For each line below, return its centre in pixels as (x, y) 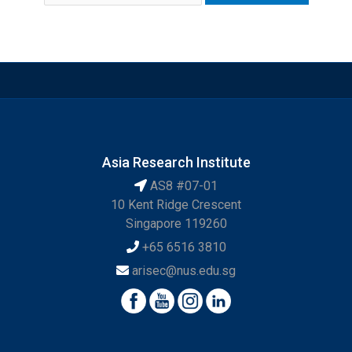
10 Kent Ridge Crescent (176, 205)
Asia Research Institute (176, 163)
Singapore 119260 (176, 224)
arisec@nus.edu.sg (184, 271)
